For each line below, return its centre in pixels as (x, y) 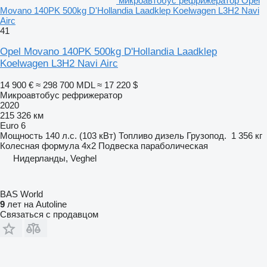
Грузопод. (207, 135)
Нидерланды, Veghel (55, 158)
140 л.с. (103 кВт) (81, 135)
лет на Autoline (36, 204)
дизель (170, 135)
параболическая (174, 145)
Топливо (136, 135)
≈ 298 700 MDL (65, 85)
